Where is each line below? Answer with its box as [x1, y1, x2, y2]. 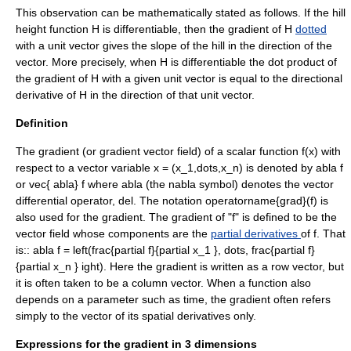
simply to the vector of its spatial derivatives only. [16, 309, 256, 322]
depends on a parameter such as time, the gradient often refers [16, 293, 331, 306]
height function [16, 23, 92, 35]
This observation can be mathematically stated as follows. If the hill [16, 6, 346, 19]
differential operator [16, 194, 112, 207]
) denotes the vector [234, 178, 334, 190]
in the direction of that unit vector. [87, 89, 255, 101]
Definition [16, 117, 68, 129]
